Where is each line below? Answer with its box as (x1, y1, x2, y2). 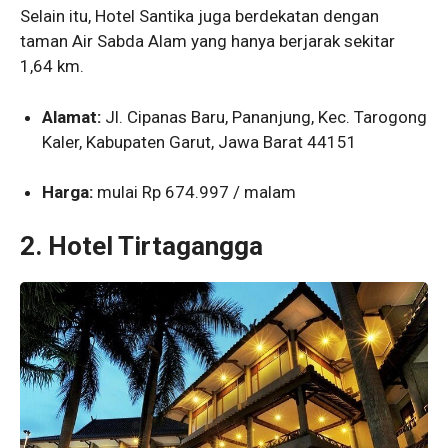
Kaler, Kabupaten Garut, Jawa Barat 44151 (42, 131, 358, 152)
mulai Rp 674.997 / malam (97, 182, 297, 203)
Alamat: (42, 106, 102, 127)
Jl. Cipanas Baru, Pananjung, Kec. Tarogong (101, 106, 428, 127)
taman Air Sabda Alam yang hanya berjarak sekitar (20, 31, 395, 52)
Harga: (42, 182, 98, 203)
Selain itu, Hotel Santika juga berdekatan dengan (20, 6, 379, 27)
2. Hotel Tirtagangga (20, 230, 263, 261)
